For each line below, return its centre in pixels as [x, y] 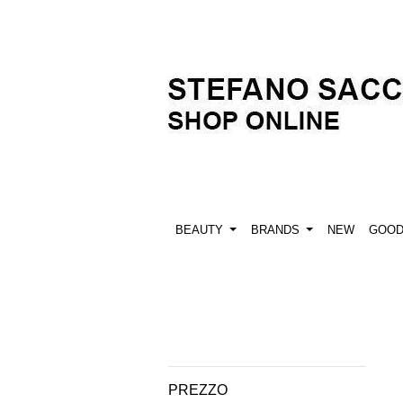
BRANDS [277, 230]
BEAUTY [201, 230]
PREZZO [198, 390]
